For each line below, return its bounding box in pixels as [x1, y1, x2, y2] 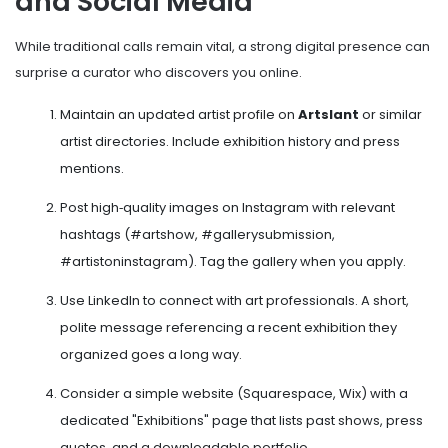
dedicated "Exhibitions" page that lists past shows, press [60, 410, 423, 430]
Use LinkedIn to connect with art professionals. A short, [60, 290, 409, 310]
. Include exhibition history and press [166, 131, 400, 151]
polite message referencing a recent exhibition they [60, 317, 397, 337]
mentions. [60, 158, 124, 178]
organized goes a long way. [60, 344, 242, 364]
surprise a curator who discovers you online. [15, 62, 302, 82]
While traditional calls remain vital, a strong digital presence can [15, 36, 430, 56]
